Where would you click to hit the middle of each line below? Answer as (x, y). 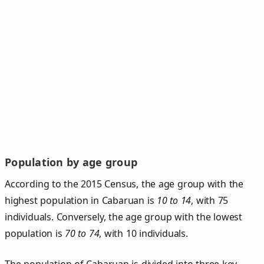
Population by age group (71, 162)
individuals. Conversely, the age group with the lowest (124, 217)
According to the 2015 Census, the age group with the (124, 184)
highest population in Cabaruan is (81, 200)
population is (35, 233)
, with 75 (210, 200)
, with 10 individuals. (143, 233)
